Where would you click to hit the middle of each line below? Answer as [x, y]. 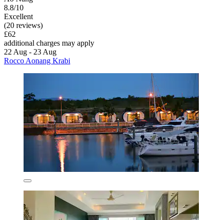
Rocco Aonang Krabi [37, 60]
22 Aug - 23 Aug [30, 52]
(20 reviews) [23, 25]
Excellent [18, 16]
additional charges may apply [49, 43]
